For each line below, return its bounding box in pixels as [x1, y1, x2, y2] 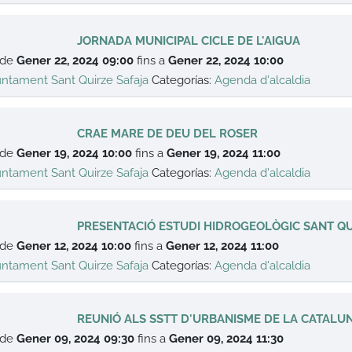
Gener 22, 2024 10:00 [168, 53, 284, 68]
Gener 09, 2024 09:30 [16, 332, 135, 346]
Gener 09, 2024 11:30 [169, 332, 284, 346]
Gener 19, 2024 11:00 [167, 146, 281, 160]
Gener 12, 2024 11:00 [166, 239, 280, 253]
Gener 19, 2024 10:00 [16, 146, 133, 160]
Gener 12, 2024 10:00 [16, 239, 132, 253]
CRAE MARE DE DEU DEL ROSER [77, 126, 258, 141]
